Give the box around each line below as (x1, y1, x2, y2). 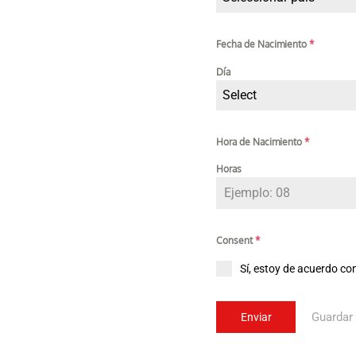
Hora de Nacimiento (216, 135, 304, 148)
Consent (216, 234, 255, 247)
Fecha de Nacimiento (216, 38, 309, 51)
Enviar (240, 310, 272, 323)
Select (222, 87, 257, 103)
